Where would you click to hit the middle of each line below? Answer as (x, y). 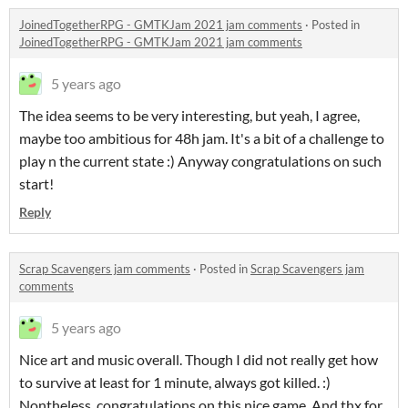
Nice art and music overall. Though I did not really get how (199, 360)
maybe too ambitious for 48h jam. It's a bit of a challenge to (202, 138)
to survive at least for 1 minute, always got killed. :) (175, 382)
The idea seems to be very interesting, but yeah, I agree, (189, 116)
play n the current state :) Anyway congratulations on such (200, 161)
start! (36, 184)
